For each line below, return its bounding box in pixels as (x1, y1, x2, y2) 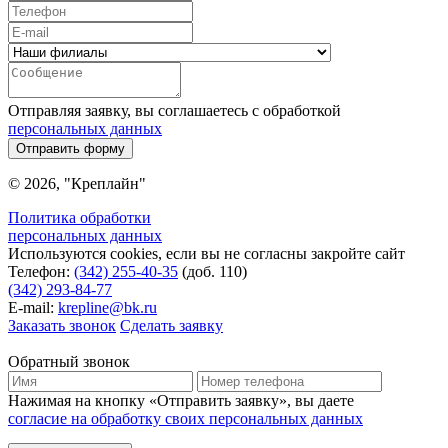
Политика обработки (8, 209, 151, 227)
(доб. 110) (178, 263, 247, 281)
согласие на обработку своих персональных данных (8, 410, 363, 428)
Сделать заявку (120, 317, 223, 335)
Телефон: (8, 263, 70, 281)
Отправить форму (16, 141, 125, 157)
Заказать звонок (8, 317, 116, 335)
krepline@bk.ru (58, 299, 157, 317)
